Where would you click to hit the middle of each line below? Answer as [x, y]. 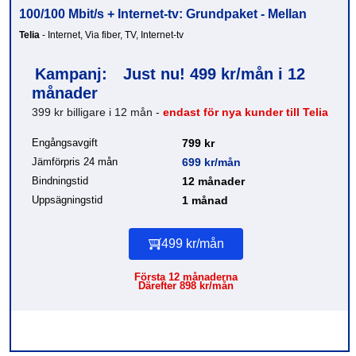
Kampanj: [74, 74]
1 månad [205, 201]
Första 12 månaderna [186, 277]
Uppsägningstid [67, 200]
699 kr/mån [211, 163]
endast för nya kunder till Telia [246, 112]
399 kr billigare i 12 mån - [97, 112]
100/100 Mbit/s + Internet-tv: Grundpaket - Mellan [163, 14]
